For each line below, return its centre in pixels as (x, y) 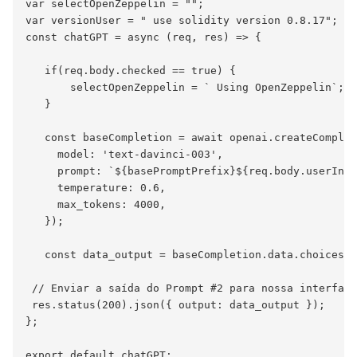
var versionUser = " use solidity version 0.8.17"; (182, 20)
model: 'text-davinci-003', (124, 154)
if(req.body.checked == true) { (131, 70)
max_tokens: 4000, (96, 204)
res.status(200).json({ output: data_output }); (175, 304)
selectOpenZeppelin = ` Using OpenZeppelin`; (185, 87)
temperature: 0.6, (96, 187)
